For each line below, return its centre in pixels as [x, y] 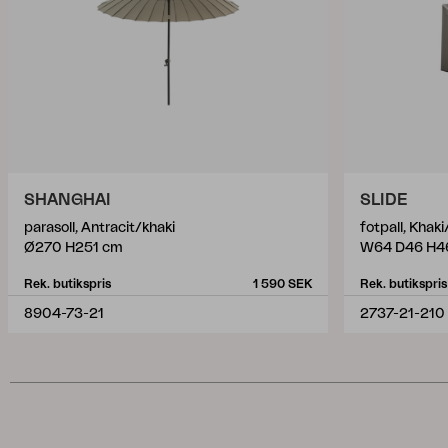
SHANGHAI [67, 200]
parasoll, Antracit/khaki [99, 228]
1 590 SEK [282, 284]
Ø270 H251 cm [73, 248]
